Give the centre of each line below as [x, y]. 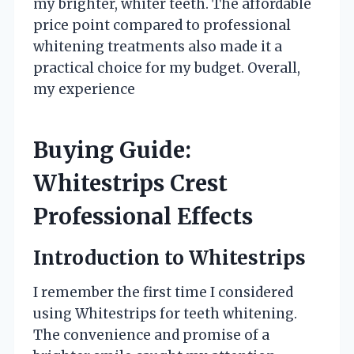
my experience [84, 89]
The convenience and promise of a [151, 335]
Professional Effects [143, 216]
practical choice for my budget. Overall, [167, 68]
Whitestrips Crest [130, 183]
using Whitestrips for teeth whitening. [165, 313]
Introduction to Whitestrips [169, 258]
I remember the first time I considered [163, 292]
